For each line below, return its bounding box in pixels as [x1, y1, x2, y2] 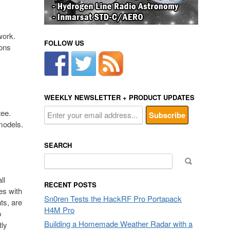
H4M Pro [44, 204, 74, 215]
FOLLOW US [44, 38, 84, 48]
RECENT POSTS [44, 180, 97, 189]
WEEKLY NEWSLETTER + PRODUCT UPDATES [44, 92, 195, 102]
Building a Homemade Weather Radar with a [44, 218, 193, 229]
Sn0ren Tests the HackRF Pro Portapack [44, 193, 182, 204]
